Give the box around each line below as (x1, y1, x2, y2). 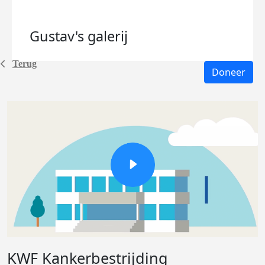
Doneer (212, 66, 245, 79)
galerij (88, 27, 128, 46)
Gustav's (30, 27, 88, 46)
